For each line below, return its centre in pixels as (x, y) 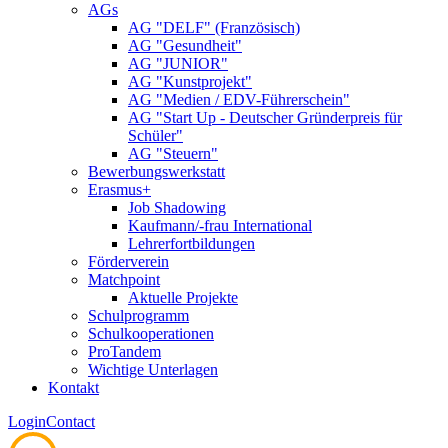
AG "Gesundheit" (185, 46)
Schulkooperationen (151, 334)
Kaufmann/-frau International (220, 226)
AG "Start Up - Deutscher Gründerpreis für (265, 118)
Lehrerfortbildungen (191, 244)
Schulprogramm (138, 316)
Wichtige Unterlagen (153, 370)
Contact (70, 422)
